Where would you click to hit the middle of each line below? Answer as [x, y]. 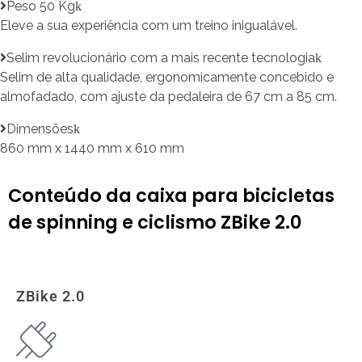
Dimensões [40, 128]
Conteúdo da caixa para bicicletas [171, 196]
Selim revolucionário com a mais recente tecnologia [161, 57]
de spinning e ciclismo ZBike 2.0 [155, 223]
